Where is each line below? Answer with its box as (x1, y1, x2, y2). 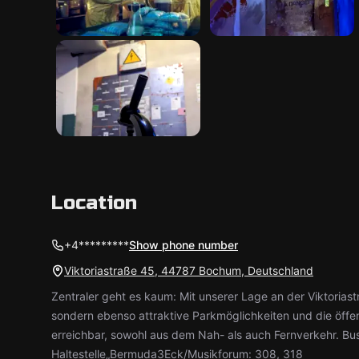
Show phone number (129, 238, 238, 252)
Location (51, 192, 137, 215)
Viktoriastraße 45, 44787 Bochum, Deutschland (64, 264, 313, 277)
